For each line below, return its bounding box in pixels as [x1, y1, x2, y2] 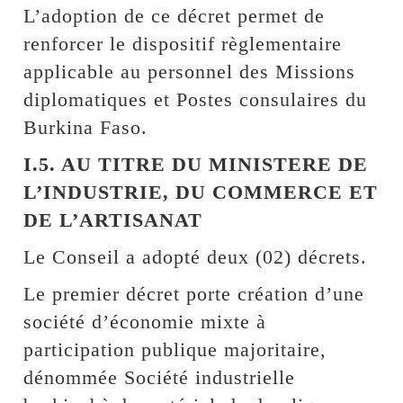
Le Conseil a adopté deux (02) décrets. [23, 245, 368, 268]
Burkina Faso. [23, 115, 148, 139]
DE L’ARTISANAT [23, 208, 203, 231]
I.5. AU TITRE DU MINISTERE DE [23, 152, 369, 175]
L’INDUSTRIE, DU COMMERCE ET [23, 180, 379, 203]
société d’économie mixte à [23, 309, 267, 333]
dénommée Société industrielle [23, 365, 296, 389]
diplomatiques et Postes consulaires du [23, 87, 368, 111]
